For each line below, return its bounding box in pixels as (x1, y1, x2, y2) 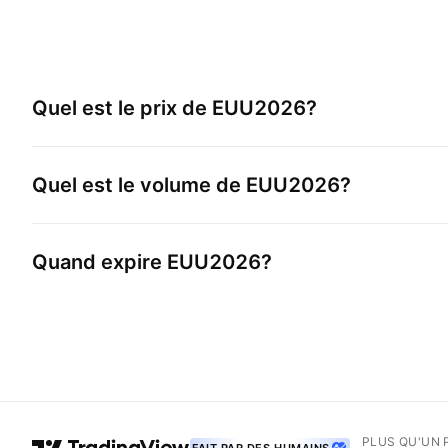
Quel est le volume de (32, 172, 246, 197)
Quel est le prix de (32, 95, 212, 120)
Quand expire (32, 249, 167, 274)
